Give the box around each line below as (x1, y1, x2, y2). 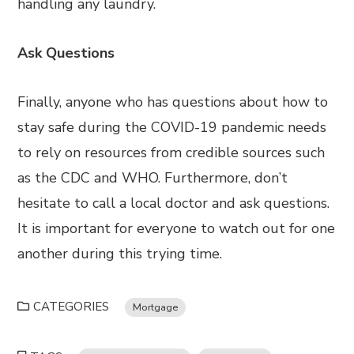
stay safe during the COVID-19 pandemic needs (17, 118, 327, 137)
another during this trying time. (17, 244, 223, 263)
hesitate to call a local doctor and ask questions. (17, 194, 330, 213)
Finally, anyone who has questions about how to (17, 92, 329, 111)
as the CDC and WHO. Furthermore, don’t (17, 168, 288, 187)
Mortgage (133, 300, 179, 314)
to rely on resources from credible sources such (17, 143, 326, 162)
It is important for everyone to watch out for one (17, 219, 336, 238)
